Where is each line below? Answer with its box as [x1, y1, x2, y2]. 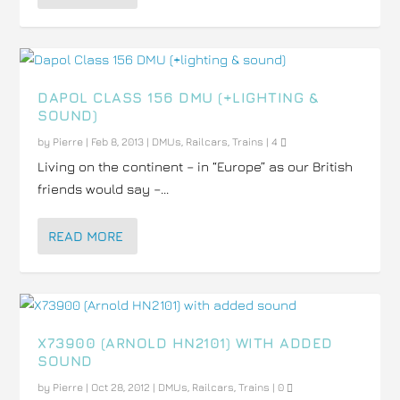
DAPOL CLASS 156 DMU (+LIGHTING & [37, 89, 319, 105]
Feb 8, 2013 [91, 135, 145, 148]
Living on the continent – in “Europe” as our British [37, 159, 354, 174]
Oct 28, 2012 [91, 380, 151, 394]
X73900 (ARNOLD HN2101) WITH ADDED [37, 335, 333, 351]
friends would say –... [37, 181, 170, 196]
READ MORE [48, 229, 124, 244]
